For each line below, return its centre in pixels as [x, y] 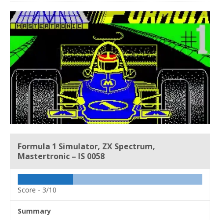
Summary [34, 211]
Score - [30, 190]
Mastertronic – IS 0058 [61, 156]
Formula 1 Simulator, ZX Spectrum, [86, 146]
